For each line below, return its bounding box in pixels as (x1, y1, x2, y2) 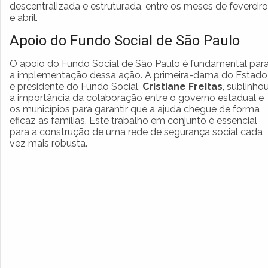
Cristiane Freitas (142, 80, 223, 92)
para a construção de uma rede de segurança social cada (10, 126, 263, 138)
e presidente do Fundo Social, (10, 80, 142, 92)
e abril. (10, 11, 38, 23)
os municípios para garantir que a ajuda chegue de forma (10, 103, 260, 115)
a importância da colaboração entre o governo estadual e (10, 92, 264, 103)
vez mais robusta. (10, 137, 87, 149)
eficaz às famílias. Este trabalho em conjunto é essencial (10, 114, 257, 126)
